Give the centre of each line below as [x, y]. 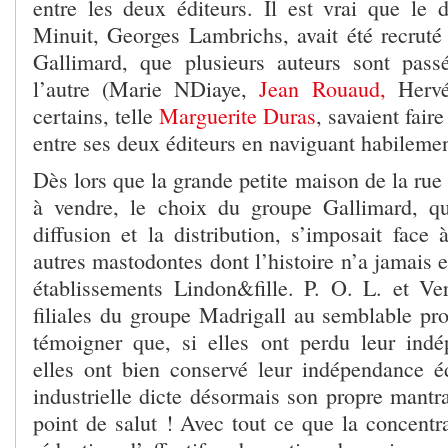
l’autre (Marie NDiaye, [146, 89]
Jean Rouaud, [322, 89]
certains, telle [96, 116]
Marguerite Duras [237, 116]
